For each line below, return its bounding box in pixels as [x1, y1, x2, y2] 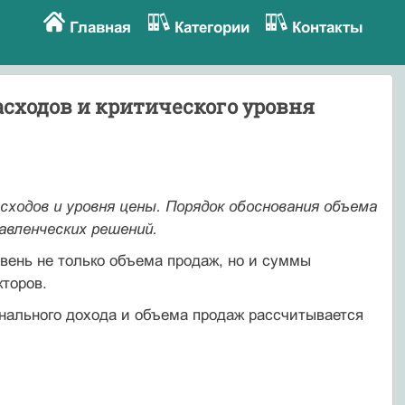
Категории [174, 19, 250, 36]
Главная [69, 19, 131, 36]
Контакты [292, 19, 364, 36]
